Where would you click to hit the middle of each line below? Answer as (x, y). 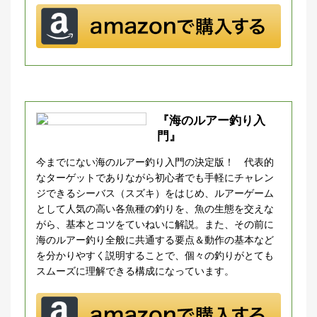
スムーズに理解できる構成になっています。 (135, 270)
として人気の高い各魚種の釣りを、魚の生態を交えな (155, 208)
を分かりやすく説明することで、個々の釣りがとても (155, 255)
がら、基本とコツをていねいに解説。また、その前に (155, 224)
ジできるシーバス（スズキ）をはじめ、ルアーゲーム (155, 192)
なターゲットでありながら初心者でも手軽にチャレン (155, 177)
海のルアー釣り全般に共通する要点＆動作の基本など (155, 239)
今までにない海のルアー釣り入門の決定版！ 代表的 (155, 161)
